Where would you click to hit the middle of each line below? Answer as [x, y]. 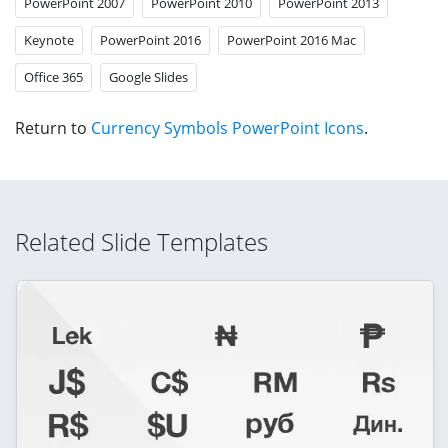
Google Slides [148, 76]
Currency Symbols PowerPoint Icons [227, 127]
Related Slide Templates [141, 241]
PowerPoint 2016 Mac [291, 39]
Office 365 [53, 76]
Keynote [49, 39]
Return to [53, 127]
